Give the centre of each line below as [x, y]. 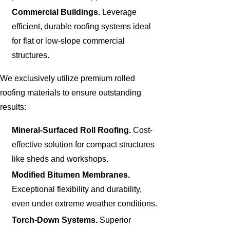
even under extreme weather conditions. [85, 204]
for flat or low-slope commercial [69, 41]
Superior [114, 220]
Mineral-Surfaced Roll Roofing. [72, 130]
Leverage [119, 12]
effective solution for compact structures [83, 145]
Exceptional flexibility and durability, [77, 189]
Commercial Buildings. [56, 12]
